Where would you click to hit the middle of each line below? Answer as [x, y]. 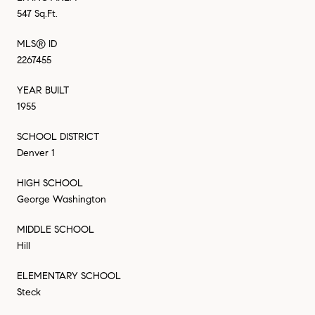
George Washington [62, 199]
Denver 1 [36, 153]
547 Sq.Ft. [37, 13]
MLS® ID [37, 44]
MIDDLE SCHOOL [56, 229]
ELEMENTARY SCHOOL [69, 276]
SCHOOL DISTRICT [58, 136]
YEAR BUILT [43, 90]
